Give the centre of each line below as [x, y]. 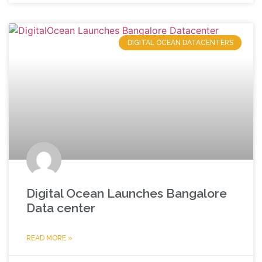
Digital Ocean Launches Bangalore [127, 194]
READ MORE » [49, 238]
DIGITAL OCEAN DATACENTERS [180, 43]
